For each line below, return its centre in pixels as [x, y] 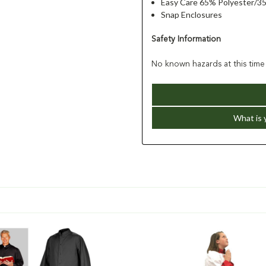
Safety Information [186, 39]
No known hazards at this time [208, 64]
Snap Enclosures [192, 14]
